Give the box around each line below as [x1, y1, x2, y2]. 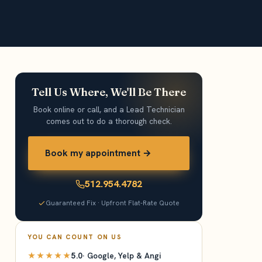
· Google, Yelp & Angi [82, 250, 161, 261]
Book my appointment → [45, 147, 151, 159]
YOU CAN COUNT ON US [27, 233, 122, 241]
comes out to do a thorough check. [46, 116, 172, 126]
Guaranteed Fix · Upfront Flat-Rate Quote [46, 198, 180, 207]
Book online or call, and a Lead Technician [33, 104, 185, 115]
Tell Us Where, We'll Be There [32, 85, 186, 99]
